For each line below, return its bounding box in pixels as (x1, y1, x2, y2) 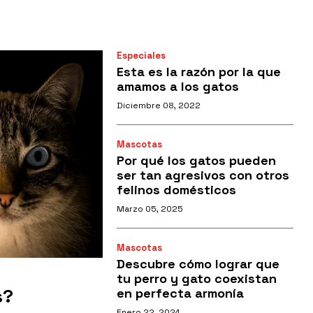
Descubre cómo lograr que (116, 256, 279, 272)
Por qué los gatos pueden (116, 152, 276, 169)
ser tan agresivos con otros (116, 167, 289, 184)
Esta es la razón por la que (116, 64, 281, 80)
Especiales (116, 50, 166, 62)
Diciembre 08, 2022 (116, 100, 201, 112)
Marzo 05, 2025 (116, 203, 183, 215)
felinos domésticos (116, 182, 236, 198)
